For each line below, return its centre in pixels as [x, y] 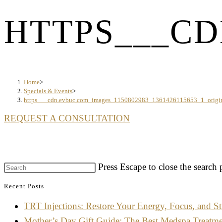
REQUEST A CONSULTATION [67, 118]
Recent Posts [24, 186]
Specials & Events [48, 91]
